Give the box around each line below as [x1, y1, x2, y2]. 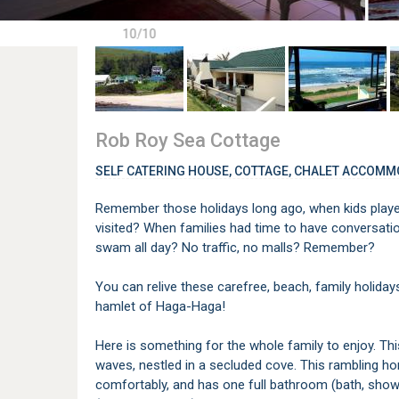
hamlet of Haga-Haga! [95, 298, 225, 314]
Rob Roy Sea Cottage [95, 129, 281, 151]
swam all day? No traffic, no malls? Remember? [95, 240, 375, 256]
